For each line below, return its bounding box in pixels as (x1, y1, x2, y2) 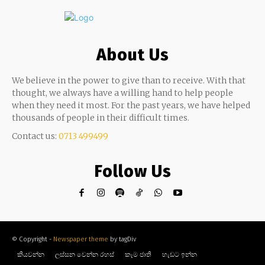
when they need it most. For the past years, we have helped (12, 99, 250, 111)
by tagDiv (108, 235, 136, 244)
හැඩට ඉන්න (162, 251, 197, 259)
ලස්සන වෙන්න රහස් (55, 251, 114, 259)
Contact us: (12, 130, 59, 141)
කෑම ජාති (125, 251, 151, 259)
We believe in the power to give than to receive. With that (12, 75, 245, 86)
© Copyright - (12, 235, 53, 244)
